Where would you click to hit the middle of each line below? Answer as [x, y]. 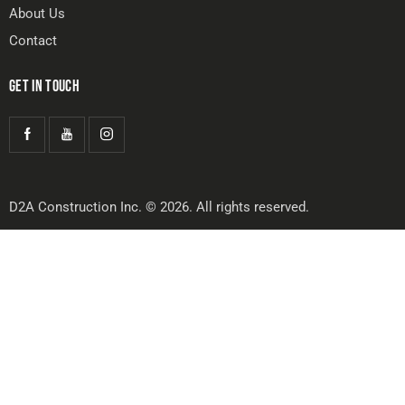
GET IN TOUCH [45, 86]
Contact [33, 40]
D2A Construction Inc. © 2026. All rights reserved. [159, 207]
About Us [37, 13]
